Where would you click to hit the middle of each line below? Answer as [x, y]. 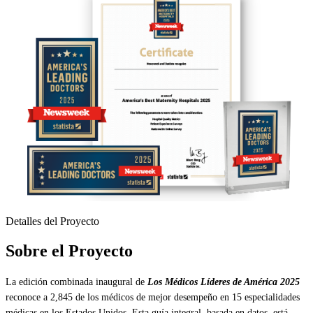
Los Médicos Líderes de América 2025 [224, 282]
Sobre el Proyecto [69, 250]
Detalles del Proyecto [52, 221]
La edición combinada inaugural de [77, 282]
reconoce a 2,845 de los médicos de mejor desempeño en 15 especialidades [153, 297]
